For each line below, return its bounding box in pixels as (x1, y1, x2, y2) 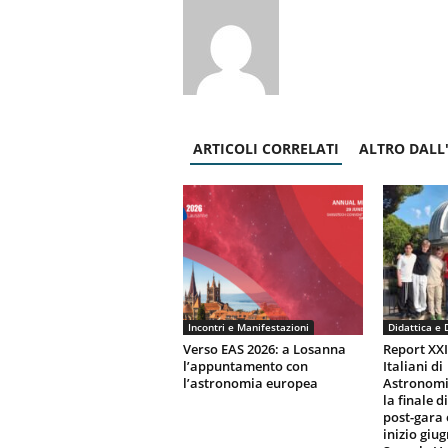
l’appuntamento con (182, 357, 308, 375)
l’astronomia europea (182, 374, 318, 392)
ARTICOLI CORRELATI (192, 139, 339, 158)
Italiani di (382, 357, 443, 375)
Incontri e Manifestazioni (187, 320, 309, 334)
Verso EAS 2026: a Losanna (182, 340, 346, 358)
